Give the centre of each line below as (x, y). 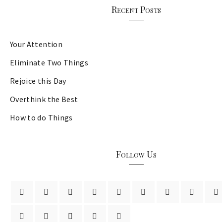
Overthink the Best (44, 99)
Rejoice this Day (38, 81)
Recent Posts (136, 10)
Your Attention (36, 44)
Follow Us (136, 154)
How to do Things (41, 118)
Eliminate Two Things (49, 63)
